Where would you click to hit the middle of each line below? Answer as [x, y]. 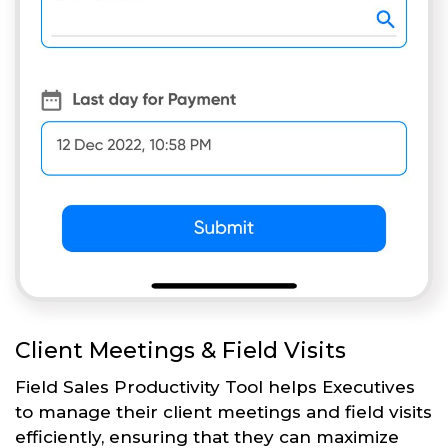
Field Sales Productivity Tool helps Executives [215, 387]
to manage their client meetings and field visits [223, 412]
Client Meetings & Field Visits [180, 351]
